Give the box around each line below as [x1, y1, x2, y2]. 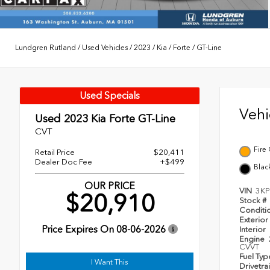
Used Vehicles [82, 43, 128, 52]
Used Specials [80, 89, 140, 101]
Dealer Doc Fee [35, 157, 92, 166]
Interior [239, 224, 268, 234]
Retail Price [35, 147, 75, 157]
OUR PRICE [84, 180, 135, 192]
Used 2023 [35, 111, 88, 125]
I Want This [91, 257, 128, 266]
